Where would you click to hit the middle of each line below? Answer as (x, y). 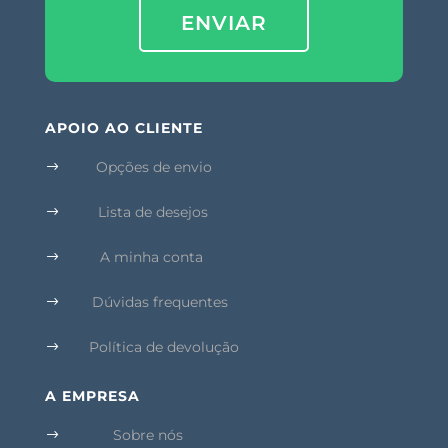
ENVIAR (223, 22)
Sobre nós (147, 434)
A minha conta (151, 256)
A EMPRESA (92, 395)
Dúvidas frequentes (159, 301)
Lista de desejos (152, 211)
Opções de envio (153, 166)
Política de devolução (163, 346)
